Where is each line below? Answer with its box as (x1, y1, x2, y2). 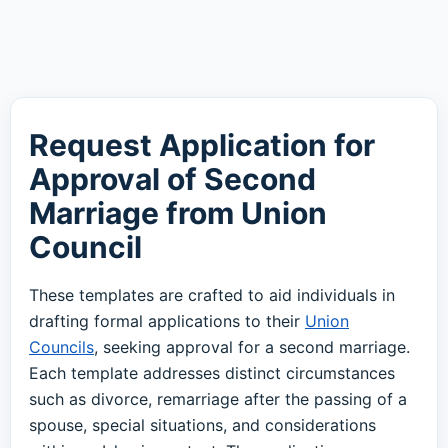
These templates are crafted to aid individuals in (29, 285, 395, 305)
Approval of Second (29, 161, 316, 197)
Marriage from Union (29, 195, 327, 231)
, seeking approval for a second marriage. (94, 337, 410, 357)
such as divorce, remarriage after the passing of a (29, 389, 407, 409)
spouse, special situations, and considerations (29, 415, 376, 435)
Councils (29, 337, 94, 357)
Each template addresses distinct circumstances (29, 363, 395, 383)
